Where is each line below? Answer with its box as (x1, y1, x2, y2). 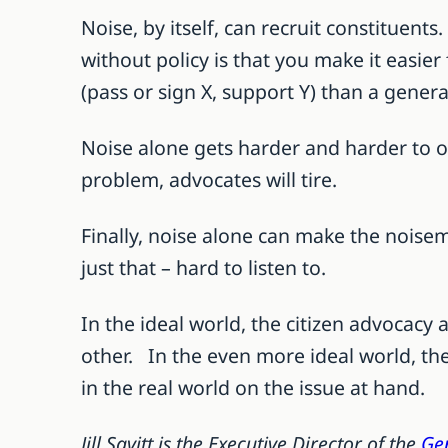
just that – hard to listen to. (80, 253, 326, 281)
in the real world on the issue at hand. (80, 373, 425, 401)
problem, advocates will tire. (80, 165, 337, 193)
